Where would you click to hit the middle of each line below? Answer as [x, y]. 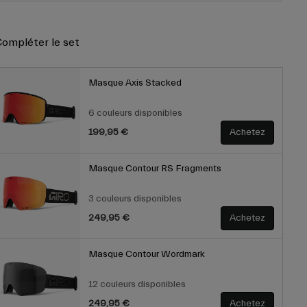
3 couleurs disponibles [135, 199]
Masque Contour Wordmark [146, 255]
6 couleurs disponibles [135, 113]
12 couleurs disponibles [137, 285]
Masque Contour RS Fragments [155, 169]
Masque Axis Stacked [135, 83]
